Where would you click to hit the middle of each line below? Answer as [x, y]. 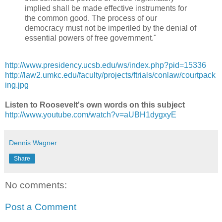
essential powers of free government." [91, 38]
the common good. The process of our [91, 18]
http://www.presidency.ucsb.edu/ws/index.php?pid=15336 [106, 65]
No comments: [36, 185]
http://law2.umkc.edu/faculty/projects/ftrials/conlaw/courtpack [110, 75]
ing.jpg [17, 85]
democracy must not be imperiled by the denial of [111, 28]
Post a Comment [41, 207]
